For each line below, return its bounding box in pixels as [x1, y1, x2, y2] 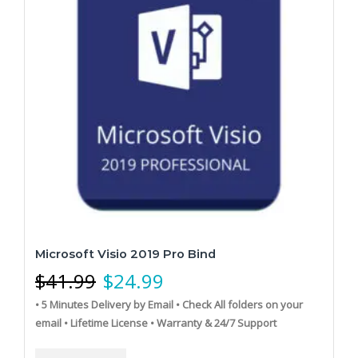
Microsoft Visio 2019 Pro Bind [35, 246, 216, 261]
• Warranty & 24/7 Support [150, 315, 276, 330]
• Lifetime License [64, 315, 148, 330]
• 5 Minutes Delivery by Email [35, 296, 173, 312]
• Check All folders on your [176, 296, 303, 312]
